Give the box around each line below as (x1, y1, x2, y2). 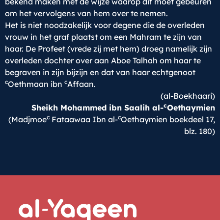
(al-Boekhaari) (161, 90, 215, 101)
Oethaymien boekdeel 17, (121, 114, 215, 124)
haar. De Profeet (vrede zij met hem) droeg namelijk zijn (5, 43, 212, 54)
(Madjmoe (8, 114, 47, 124)
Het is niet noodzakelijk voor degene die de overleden (5, 20, 205, 30)
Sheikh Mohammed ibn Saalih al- (31, 102, 164, 112)
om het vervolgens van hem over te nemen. (5, 8, 168, 18)
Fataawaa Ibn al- (50, 114, 118, 124)
